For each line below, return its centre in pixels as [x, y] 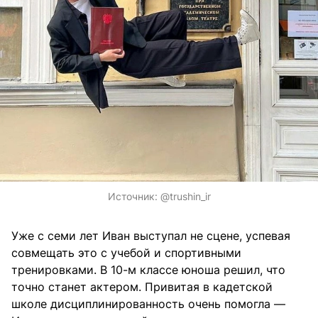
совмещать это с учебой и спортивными [126, 252]
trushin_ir [190, 196]
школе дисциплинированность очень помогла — [148, 303]
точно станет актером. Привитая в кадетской [142, 286]
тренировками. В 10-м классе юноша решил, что [148, 269]
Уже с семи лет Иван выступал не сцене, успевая [151, 235]
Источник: [134, 196]
